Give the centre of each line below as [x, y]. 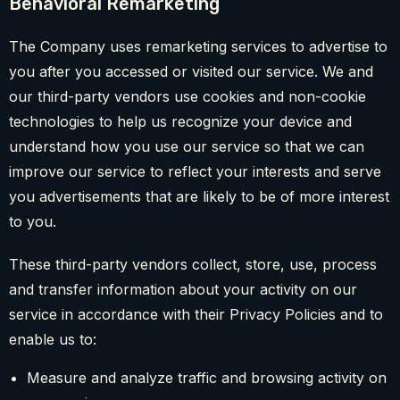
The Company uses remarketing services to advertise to [198, 47]
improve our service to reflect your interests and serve [195, 172]
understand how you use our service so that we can [187, 147]
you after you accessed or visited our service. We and [191, 72]
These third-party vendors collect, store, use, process [193, 265]
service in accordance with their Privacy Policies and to [196, 315]
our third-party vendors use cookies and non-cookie [187, 97]
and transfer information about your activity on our [183, 290]
